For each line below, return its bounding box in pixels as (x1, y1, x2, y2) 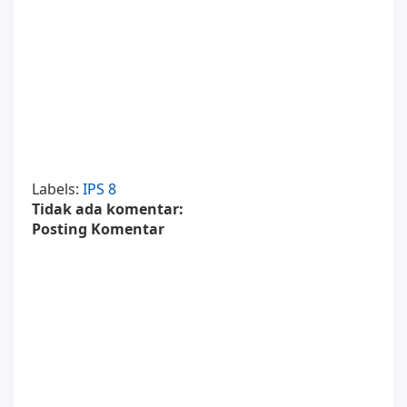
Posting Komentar (32, 218, 164, 239)
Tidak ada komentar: (32, 198, 184, 219)
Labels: (32, 178, 83, 199)
